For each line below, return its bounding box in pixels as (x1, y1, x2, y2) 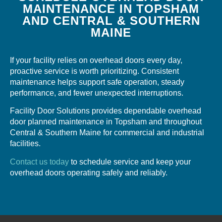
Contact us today (10, 157, 69, 166)
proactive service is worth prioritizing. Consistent (10, 67, 179, 76)
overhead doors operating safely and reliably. (10, 168, 167, 177)
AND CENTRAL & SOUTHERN (22, 14, 200, 28)
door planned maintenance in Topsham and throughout (10, 117, 202, 126)
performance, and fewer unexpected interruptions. (10, 89, 183, 98)
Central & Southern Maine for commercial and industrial (10, 128, 204, 137)
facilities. (10, 139, 41, 148)
